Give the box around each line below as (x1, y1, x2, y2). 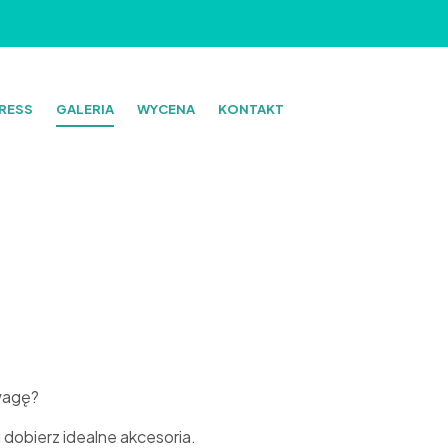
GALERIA (56, 101, 115, 118)
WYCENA (137, 101, 196, 118)
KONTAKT (218, 101, 285, 118)
